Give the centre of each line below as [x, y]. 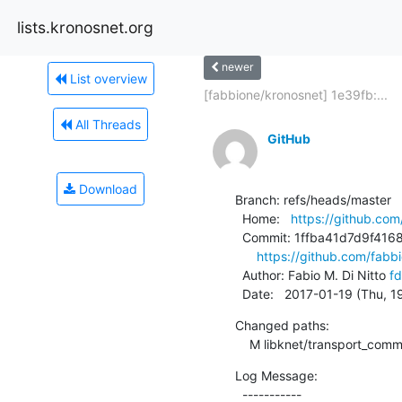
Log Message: [276, 375]
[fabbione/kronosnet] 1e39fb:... [295, 94]
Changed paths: [282, 325]
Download [106, 188]
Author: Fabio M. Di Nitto [315, 275]
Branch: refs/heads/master [313, 199]
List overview [106, 78]
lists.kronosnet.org [85, 27]
